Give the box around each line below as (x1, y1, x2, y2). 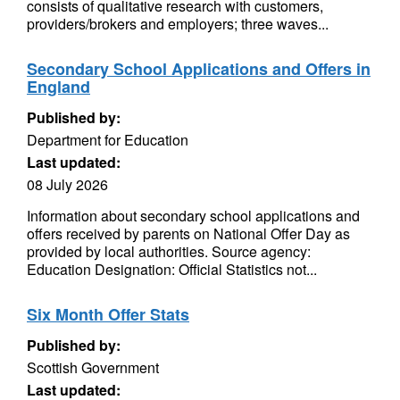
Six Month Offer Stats (27, 303, 189, 326)
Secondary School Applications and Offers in (27, 57, 371, 80)
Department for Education (27, 129, 188, 150)
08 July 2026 (27, 174, 108, 195)
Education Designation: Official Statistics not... (27, 259, 317, 279)
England (27, 75, 90, 98)
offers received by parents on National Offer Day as (27, 223, 350, 244)
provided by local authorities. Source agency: (27, 241, 311, 262)
